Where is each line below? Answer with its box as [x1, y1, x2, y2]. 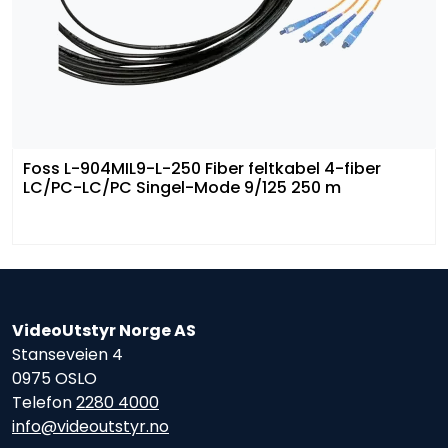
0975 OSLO [12, 366, 97, 390]
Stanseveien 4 [12, 342, 123, 366]
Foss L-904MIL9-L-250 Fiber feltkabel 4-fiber [23, 156, 381, 180]
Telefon [12, 390, 76, 414]
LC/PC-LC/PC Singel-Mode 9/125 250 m [23, 175, 341, 199]
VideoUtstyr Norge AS [12, 318, 196, 342]
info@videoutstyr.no [12, 414, 169, 438]
